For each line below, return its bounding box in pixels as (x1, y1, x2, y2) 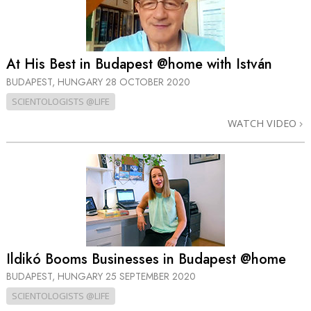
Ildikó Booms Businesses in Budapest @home (6, 249, 286, 269)
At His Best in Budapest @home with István (6, 54, 272, 75)
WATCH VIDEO (228, 116, 299, 130)
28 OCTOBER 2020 (106, 74, 190, 89)
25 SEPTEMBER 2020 (106, 269, 196, 284)
